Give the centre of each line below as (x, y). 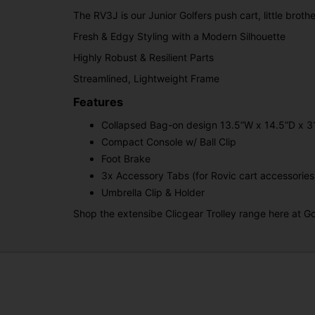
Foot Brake (126, 159)
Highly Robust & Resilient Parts (143, 57)
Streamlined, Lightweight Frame (146, 78)
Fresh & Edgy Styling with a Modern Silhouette (179, 36)
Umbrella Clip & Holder (153, 193)
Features (98, 102)
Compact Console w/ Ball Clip (169, 142)
